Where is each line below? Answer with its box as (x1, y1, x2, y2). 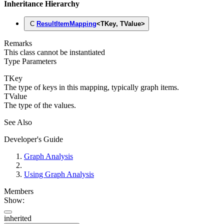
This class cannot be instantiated (4, 48, 105, 57)
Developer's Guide (4, 135, 63, 144)
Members (4, 187, 33, 196)
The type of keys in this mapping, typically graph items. (4, 83, 179, 92)
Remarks (4, 39, 32, 48)
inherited (4, 214, 31, 223)
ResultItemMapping (36, 20, 96, 28)
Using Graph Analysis (24, 170, 94, 179)
